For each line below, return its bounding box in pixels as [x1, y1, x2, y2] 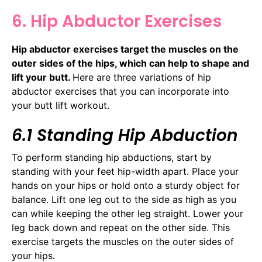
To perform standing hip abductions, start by [12, 151, 212, 163]
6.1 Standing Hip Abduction [12, 123, 238, 147]
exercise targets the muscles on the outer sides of [12, 235, 234, 247]
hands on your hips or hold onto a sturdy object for [12, 179, 240, 191]
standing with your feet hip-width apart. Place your [12, 165, 239, 177]
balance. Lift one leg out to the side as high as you [12, 193, 236, 205]
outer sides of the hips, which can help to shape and [12, 57, 249, 70]
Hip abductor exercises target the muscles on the [12, 43, 239, 56]
